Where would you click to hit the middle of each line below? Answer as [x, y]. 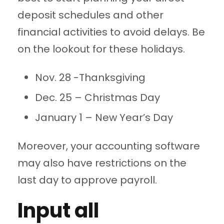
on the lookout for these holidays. [101, 49]
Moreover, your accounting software [109, 146]
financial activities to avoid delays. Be [111, 32]
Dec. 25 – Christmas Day [97, 98]
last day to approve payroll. [87, 180]
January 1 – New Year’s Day [104, 118]
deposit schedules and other [90, 15]
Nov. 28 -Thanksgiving [90, 78]
